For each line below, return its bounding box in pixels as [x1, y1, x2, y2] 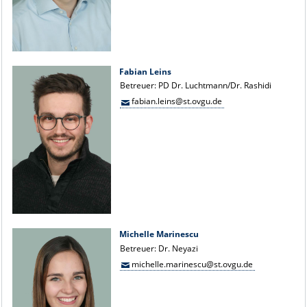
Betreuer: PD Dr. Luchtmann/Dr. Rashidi [120, 79, 272, 92]
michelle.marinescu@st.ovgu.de [131, 258, 253, 270]
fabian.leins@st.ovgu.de [131, 95, 222, 107]
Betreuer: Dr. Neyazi [120, 242, 199, 254]
